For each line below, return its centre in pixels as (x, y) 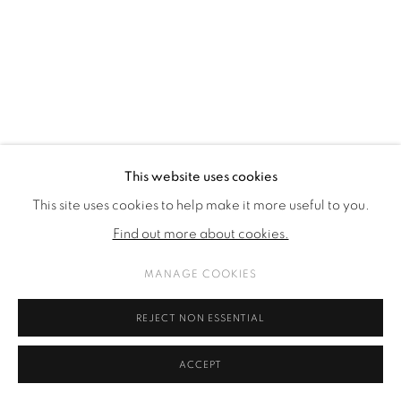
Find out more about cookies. (200, 234)
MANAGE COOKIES (200, 274)
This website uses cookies (200, 177)
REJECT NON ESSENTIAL (200, 318)
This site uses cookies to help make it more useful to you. (200, 205)
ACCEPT (200, 365)
